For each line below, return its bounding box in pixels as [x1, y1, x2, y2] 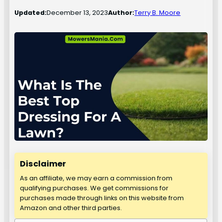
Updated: [14, 8, 47, 18]
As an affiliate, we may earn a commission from [20, 173, 173, 183]
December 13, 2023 [47, 8, 109, 18]
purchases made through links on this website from [20, 193, 184, 203]
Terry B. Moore [134, 8, 181, 18]
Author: [108, 8, 135, 18]
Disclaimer [20, 158, 66, 170]
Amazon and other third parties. [20, 203, 122, 213]
